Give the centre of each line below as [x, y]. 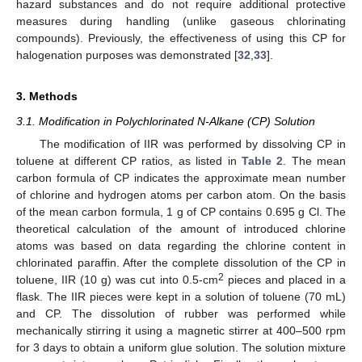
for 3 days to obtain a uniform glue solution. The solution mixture [181, 347]
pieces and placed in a [285, 279]
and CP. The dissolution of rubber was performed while [181, 313]
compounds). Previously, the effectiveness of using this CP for [181, 38]
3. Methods [47, 97]
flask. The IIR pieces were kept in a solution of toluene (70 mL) [181, 296]
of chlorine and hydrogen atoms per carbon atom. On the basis [181, 194]
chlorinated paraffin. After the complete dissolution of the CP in [181, 262]
